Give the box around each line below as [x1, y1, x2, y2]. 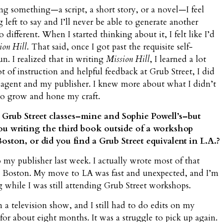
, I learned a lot [150, 54, 206, 65]
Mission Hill [106, 54, 150, 65]
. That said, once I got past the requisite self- [27, 41, 193, 53]
